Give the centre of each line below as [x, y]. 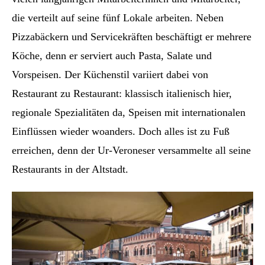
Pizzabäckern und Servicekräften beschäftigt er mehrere [132, 36]
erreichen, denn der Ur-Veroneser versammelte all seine [131, 150]
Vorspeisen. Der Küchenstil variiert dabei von [110, 74]
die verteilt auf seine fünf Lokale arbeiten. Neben [118, 17]
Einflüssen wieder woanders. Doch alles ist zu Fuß [121, 131]
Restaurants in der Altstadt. [70, 169]
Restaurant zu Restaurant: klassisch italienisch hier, [122, 93]
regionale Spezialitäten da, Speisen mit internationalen [129, 112]
